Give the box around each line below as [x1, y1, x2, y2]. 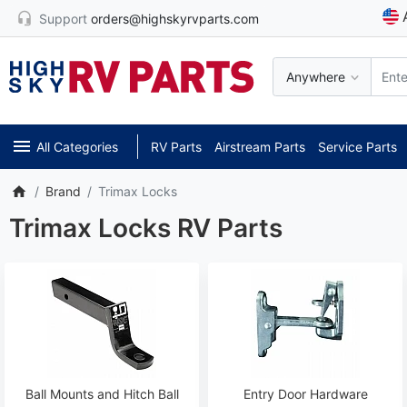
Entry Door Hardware [243, 385, 368, 402]
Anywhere [286, 69, 345, 85]
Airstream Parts [213, 138, 305, 154]
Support [39, 10, 87, 26]
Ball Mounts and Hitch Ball [25, 385, 179, 402]
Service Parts [317, 138, 397, 154]
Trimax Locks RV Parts [9, 212, 283, 243]
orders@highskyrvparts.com [90, 10, 259, 26]
